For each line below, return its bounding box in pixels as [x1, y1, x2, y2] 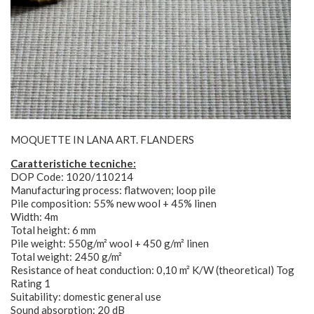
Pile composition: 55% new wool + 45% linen [11, 196, 217, 210]
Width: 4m [11, 210, 58, 223]
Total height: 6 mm [11, 223, 96, 236]
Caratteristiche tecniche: [11, 156, 136, 170]
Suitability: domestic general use [11, 289, 161, 303]
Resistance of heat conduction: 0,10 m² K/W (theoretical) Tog [11, 263, 294, 276]
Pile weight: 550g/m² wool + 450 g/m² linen [11, 236, 209, 250]
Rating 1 [11, 276, 50, 289]
